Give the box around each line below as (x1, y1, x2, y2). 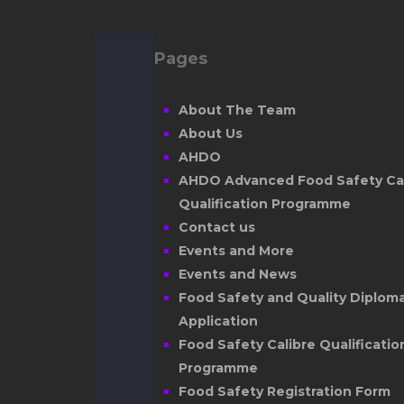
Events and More (179, 243, 294, 260)
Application (179, 313, 258, 330)
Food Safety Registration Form (179, 383, 390, 400)
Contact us (179, 219, 255, 236)
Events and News (179, 266, 297, 283)
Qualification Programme (179, 196, 351, 213)
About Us (179, 125, 243, 142)
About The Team (179, 102, 296, 119)
